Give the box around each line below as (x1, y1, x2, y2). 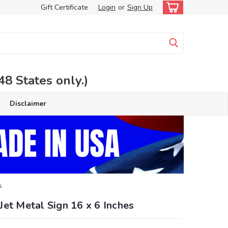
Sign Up (127, 3, 153, 12)
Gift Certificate (41, 3, 88, 12)
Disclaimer (9, 99, 46, 108)
